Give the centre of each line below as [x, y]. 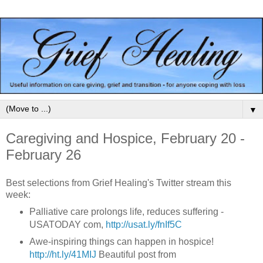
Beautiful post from [136, 255]
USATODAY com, [67, 224]
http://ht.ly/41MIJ [63, 255]
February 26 [43, 154]
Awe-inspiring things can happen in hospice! [121, 242]
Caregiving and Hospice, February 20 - [125, 138]
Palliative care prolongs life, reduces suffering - [126, 211]
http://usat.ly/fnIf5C [144, 224]
